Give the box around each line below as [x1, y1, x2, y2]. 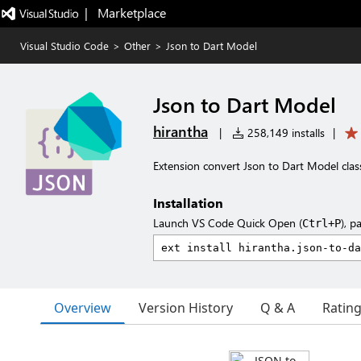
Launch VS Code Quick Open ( [153, 215, 302, 230]
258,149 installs [244, 125, 325, 140]
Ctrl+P [302, 217, 341, 230]
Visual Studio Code [20, 39, 109, 52]
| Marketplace [84, 4, 166, 21]
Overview [54, 298, 111, 317]
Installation [153, 194, 223, 211]
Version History [139, 299, 233, 317]
